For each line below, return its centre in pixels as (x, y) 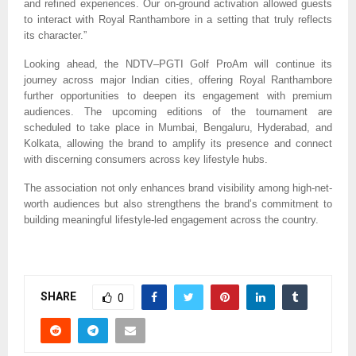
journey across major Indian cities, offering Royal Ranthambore (178, 80)
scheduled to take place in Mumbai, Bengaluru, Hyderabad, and (178, 128)
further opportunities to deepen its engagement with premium (178, 96)
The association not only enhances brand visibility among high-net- (178, 188)
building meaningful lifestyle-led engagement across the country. (171, 220)
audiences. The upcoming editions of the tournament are (178, 112)
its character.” (55, 36)
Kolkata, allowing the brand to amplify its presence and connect (178, 144)
